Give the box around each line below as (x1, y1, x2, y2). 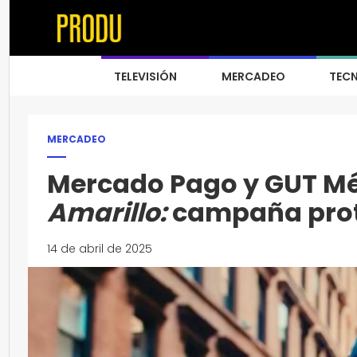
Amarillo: (47, 194, 172, 230)
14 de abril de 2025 (47, 241, 152, 257)
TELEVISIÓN (114, 69, 177, 84)
